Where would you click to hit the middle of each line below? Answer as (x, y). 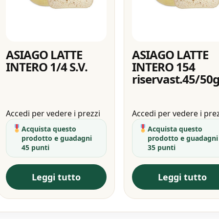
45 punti (35, 147)
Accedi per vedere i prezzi (53, 113)
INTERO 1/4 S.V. (47, 66)
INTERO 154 (164, 66)
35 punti (162, 147)
